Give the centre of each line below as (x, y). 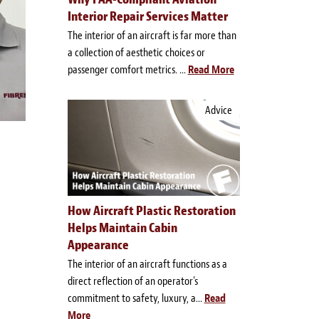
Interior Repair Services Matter (147, 17)
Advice (218, 110)
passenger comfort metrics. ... (127, 70)
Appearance (98, 245)
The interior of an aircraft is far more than (152, 36)
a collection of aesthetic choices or (136, 53)
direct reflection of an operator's (132, 281)
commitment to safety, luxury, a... (136, 298)
